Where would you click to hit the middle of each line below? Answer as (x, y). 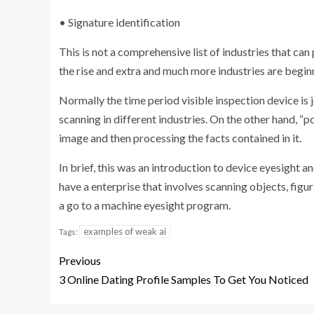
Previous (80, 260)
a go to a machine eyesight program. (145, 205)
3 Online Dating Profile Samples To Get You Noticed (184, 279)
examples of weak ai (125, 231)
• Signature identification (120, 22)
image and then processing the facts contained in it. (180, 137)
